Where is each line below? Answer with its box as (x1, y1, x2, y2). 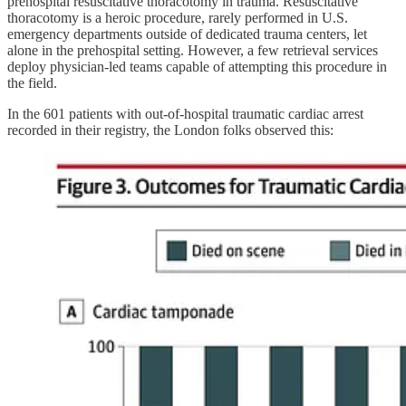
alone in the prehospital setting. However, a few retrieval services (7, 42, 378, 58)
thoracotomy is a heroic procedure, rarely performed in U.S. (7, 9, 348, 25)
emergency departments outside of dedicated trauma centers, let (7, 25, 367, 42)
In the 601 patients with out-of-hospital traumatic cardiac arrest (7, 105, 363, 121)
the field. (7, 74, 57, 91)
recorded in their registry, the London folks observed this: (7, 121, 333, 138)
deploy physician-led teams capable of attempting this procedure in (7, 58, 387, 74)
